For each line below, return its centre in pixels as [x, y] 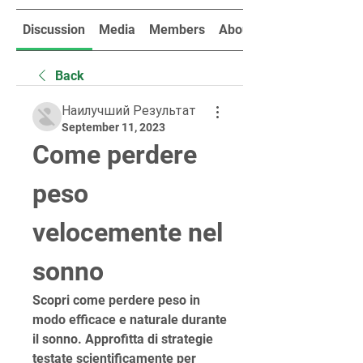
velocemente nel [128, 233]
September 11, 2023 [113, 127]
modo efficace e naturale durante [130, 320]
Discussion [54, 30]
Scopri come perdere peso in [116, 300]
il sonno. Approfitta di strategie [123, 339]
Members [177, 30]
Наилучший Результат [129, 111]
